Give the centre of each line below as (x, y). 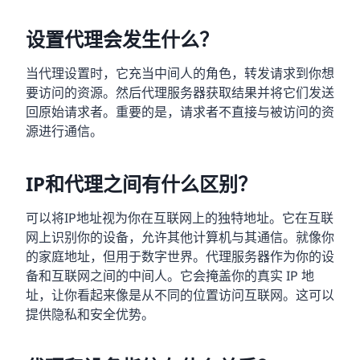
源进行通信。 (64, 131)
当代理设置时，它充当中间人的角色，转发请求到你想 (180, 73)
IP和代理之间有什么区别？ (141, 183)
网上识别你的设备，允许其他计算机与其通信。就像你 (180, 237)
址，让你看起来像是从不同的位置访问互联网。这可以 (180, 295)
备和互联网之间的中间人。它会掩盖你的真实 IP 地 (170, 275)
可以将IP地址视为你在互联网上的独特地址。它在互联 (180, 217)
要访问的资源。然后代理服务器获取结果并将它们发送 (180, 92)
